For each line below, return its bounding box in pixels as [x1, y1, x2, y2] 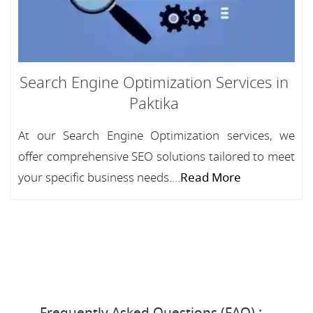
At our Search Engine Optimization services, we [18, 127, 295, 145]
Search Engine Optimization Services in [19, 72, 289, 94]
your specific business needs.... [18, 169, 180, 187]
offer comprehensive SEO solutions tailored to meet [18, 148, 295, 166]
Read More [180, 169, 241, 187]
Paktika [129, 93, 179, 115]
